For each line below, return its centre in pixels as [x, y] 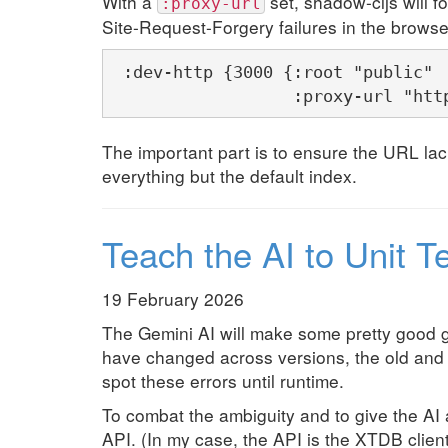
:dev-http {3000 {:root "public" [272, 71]
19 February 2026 [173, 298]
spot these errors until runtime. [223, 380]
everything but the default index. [229, 175]
